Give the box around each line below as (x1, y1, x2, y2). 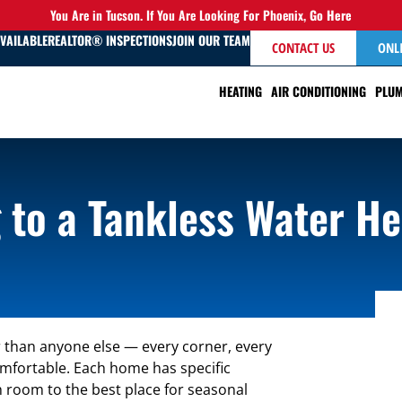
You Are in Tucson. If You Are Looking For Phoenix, (50, 5, 310, 24)
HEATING (219, 82, 262, 100)
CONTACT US (271, 39, 335, 57)
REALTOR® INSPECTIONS (47, 31, 172, 49)
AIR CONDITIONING (271, 82, 366, 100)
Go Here (310, 5, 352, 24)
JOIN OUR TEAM (171, 31, 250, 49)
